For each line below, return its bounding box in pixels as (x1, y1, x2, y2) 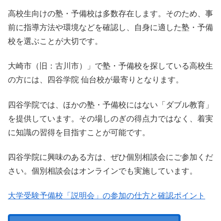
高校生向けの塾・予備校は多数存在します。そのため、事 (8, 9, 213, 18)
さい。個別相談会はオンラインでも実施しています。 (8, 167, 197, 175)
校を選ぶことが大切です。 (8, 37, 103, 45)
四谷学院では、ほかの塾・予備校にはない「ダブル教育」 (8, 100, 213, 109)
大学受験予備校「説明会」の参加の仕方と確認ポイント (8, 191, 205, 200)
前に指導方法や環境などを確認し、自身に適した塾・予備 (8, 23, 213, 32)
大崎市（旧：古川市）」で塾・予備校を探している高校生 (8, 62, 213, 71)
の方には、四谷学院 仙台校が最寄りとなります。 (8, 75, 184, 84)
